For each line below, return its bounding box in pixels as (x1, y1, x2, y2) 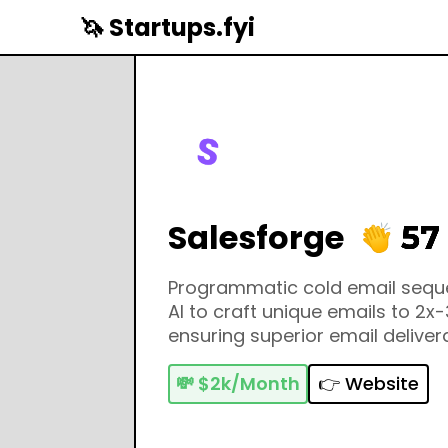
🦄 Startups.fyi (80, 10, 255, 44)
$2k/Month (197, 371, 300, 397)
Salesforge (168, 215, 345, 261)
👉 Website (317, 371, 419, 397)
